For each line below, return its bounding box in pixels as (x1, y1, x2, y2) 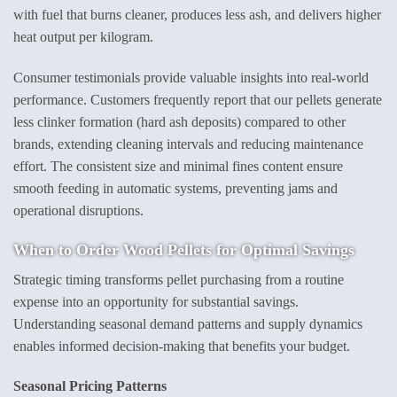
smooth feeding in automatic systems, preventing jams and (13, 180, 338, 196)
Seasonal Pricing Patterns (13, 378, 167, 394)
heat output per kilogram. (13, 29, 153, 44)
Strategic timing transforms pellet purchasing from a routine (13, 271, 344, 287)
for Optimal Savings (212, 240, 354, 259)
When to (13, 240, 76, 259)
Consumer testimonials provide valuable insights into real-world (13, 69, 369, 85)
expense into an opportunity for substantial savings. (13, 293, 299, 309)
